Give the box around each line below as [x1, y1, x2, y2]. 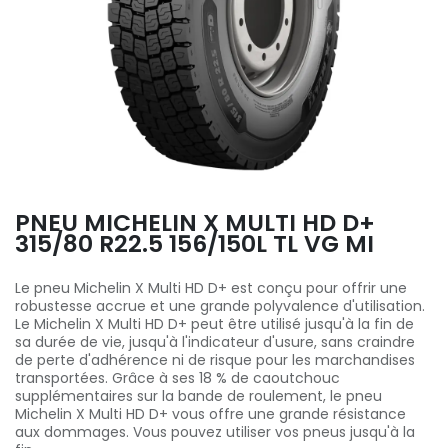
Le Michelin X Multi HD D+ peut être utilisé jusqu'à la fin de [15, 314, 414, 334]
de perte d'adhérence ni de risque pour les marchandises [15, 350, 415, 370]
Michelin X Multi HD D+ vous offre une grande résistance [15, 404, 406, 424]
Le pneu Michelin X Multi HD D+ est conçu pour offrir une [15, 278, 407, 298]
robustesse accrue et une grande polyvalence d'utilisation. [15, 296, 425, 316]
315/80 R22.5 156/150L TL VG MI [15, 227, 374, 260]
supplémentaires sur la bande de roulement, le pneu [15, 386, 382, 406]
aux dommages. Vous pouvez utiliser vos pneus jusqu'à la [15, 422, 415, 442]
